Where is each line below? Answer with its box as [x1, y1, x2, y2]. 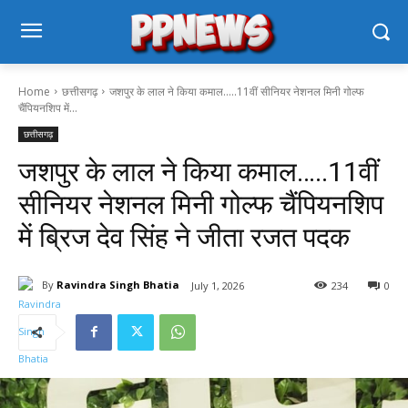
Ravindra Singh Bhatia [56, 278, 179, 292]
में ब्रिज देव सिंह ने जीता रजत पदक [18, 220, 350, 253]
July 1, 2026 [191, 278, 244, 292]
